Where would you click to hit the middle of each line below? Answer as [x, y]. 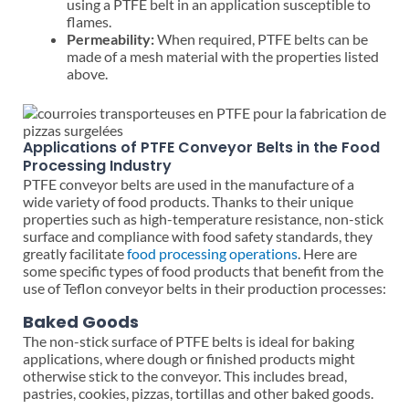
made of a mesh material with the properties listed [223, 56]
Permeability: [110, 38]
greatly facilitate [75, 253]
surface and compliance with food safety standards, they [198, 236]
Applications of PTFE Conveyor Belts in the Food [201, 147]
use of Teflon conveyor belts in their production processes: [204, 288]
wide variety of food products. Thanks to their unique [188, 201]
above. [87, 73]
